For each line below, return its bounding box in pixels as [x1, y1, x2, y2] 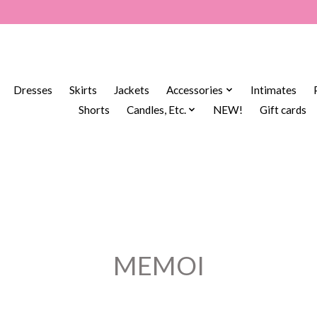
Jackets [114, 83, 150, 97]
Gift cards [260, 103, 307, 117]
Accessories [166, 83, 224, 97]
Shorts [78, 103, 110, 117]
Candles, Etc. [126, 103, 186, 117]
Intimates [250, 83, 296, 97]
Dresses [13, 83, 53, 97]
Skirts [69, 83, 98, 97]
